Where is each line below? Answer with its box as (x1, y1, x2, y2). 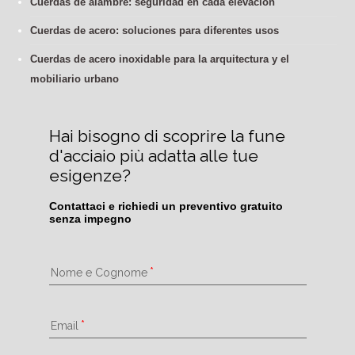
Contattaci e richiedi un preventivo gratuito (48, 199, 283, 212)
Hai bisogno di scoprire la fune (48, 125, 285, 146)
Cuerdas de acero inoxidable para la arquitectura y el (29, 53, 289, 66)
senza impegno (48, 212, 132, 225)
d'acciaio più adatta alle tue (48, 145, 258, 166)
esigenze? (48, 165, 131, 185)
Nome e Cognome (50, 266, 147, 280)
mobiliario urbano (29, 73, 119, 86)
